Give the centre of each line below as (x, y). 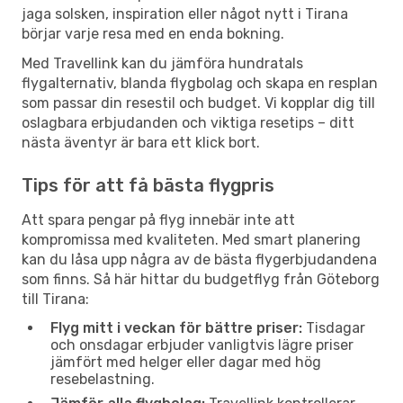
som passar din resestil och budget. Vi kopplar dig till (198, 103)
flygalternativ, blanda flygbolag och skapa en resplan (200, 83)
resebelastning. (103, 379)
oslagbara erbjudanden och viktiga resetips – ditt (188, 122)
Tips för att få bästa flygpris (148, 185)
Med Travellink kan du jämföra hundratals (162, 63)
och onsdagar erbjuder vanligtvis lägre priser (202, 345)
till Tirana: (55, 299)
